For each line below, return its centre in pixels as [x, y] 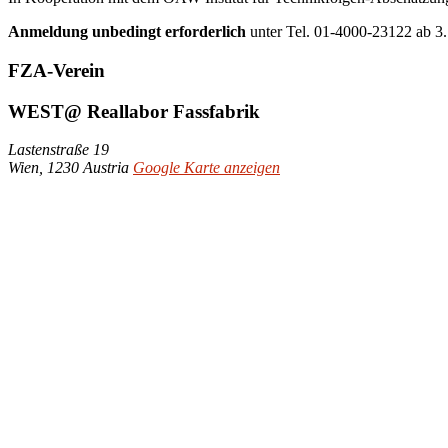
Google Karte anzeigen [206, 168]
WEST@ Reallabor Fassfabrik [134, 111]
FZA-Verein [56, 70]
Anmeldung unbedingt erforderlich [127, 32]
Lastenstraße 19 [58, 150]
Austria [106, 168]
